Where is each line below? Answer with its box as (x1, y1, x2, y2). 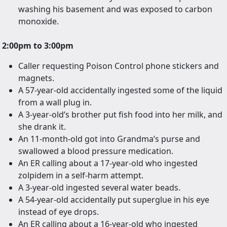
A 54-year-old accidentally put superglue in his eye (18, 194, 209, 205)
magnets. (18, 72, 54, 84)
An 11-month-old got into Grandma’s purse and (18, 133, 200, 144)
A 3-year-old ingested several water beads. (18, 181, 180, 193)
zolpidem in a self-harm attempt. (18, 169, 143, 181)
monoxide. (18, 15, 59, 27)
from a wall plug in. (18, 96, 92, 108)
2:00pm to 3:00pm (2, 40, 73, 51)
